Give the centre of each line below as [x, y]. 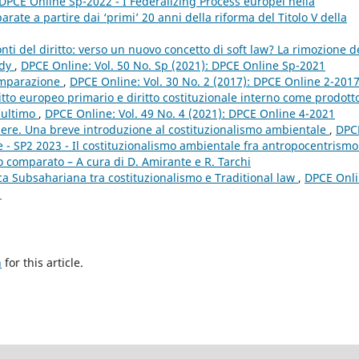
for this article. [42, 263]
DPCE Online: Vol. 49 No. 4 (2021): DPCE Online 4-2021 [190, 114]
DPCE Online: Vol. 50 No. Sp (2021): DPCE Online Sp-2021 [173, 66]
